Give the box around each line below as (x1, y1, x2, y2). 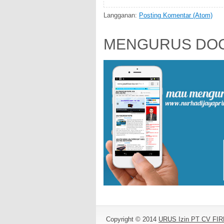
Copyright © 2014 (106, 215, 158, 223)
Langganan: (103, 11, 139, 19)
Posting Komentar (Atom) (139, 11, 212, 19)
